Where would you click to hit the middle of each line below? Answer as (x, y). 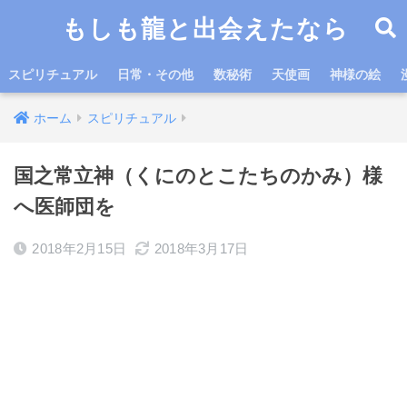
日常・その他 (155, 74)
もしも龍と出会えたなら (206, 28)
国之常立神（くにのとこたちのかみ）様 (198, 176)
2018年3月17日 (201, 248)
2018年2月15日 (79, 248)
